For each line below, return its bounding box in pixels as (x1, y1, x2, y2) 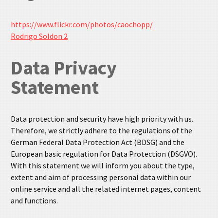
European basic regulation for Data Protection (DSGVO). (11, 149, 198, 159)
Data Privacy (11, 55, 117, 80)
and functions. (11, 196, 58, 206)
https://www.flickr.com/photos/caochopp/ (11, 19, 153, 29)
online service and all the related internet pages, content (11, 184, 201, 194)
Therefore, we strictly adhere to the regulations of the (11, 126, 193, 136)
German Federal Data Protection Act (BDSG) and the (11, 137, 185, 147)
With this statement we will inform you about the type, (11, 161, 195, 171)
